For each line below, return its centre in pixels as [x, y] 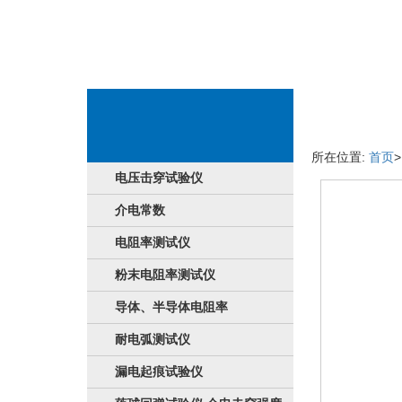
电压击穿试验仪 [159, 178]
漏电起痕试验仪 [159, 371]
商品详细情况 [357, 105]
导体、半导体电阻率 [171, 307]
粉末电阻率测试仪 [165, 275]
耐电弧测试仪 [153, 339]
